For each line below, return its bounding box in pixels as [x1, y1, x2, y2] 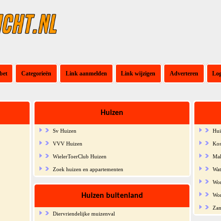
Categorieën [21, 70, 52, 77]
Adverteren [169, 70, 198, 77]
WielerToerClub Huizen [52, 153, 107, 159]
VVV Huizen [52, 140, 82, 147]
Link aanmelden [65, 70, 107, 77]
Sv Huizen [52, 127, 76, 134]
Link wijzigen [121, 70, 156, 77]
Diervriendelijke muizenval [52, 210, 115, 217]
